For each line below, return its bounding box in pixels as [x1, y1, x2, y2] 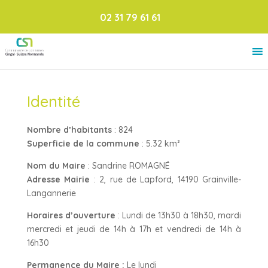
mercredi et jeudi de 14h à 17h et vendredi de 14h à [26, 224, 242, 234]
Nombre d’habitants [26, 124, 114, 135]
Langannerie [26, 188, 76, 199]
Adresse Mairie [26, 174, 90, 185]
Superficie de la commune [26, 138, 139, 149]
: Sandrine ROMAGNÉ [85, 160, 170, 171]
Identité [26, 92, 80, 111]
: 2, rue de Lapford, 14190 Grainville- [90, 174, 242, 185]
